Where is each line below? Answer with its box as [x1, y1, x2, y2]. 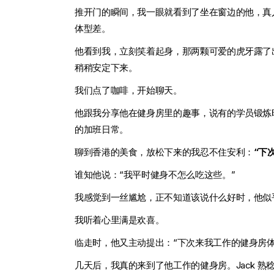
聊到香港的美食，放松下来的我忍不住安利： [75, 146, 254, 158]
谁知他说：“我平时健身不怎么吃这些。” [75, 168, 235, 180]
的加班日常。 [75, 123, 128, 135]
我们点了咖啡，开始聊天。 [75, 84, 182, 96]
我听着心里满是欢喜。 [75, 213, 165, 226]
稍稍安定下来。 [75, 61, 138, 73]
